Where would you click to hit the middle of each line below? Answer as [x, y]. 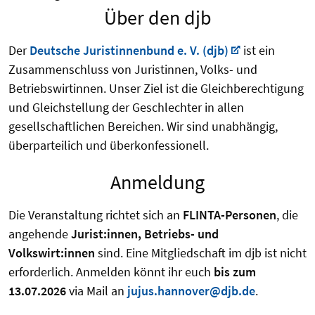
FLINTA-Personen [230, 215]
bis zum [235, 272]
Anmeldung [157, 182]
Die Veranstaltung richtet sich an [96, 215]
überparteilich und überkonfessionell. [109, 146]
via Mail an [97, 291]
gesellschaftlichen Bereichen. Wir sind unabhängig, [143, 127]
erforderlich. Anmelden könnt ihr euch [111, 272]
